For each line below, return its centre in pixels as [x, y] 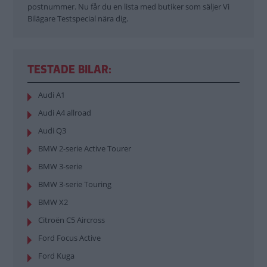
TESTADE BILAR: [69, 69]
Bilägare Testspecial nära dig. [78, 18]
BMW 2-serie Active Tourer [85, 148]
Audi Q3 [56, 130]
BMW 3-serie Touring [75, 184]
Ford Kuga [56, 255]
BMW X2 [57, 202]
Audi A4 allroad [68, 112]
